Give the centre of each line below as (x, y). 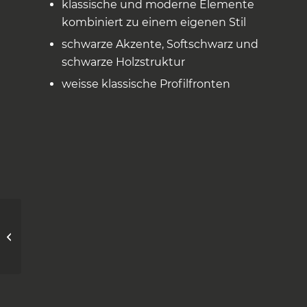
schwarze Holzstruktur (123, 62)
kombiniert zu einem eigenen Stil (154, 22)
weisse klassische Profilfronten (146, 84)
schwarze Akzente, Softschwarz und (160, 44)
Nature (40, 235)
